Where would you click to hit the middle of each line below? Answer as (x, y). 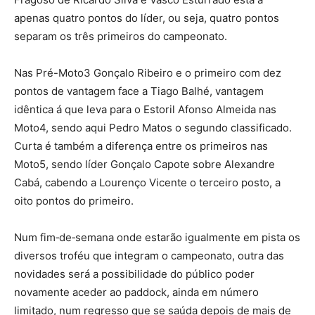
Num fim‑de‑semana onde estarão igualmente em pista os (157, 237)
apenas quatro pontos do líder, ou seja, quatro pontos (147, 18)
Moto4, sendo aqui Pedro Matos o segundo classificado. (153, 128)
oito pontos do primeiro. (74, 201)
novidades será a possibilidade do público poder (134, 274)
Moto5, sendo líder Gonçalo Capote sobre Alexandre (144, 164)
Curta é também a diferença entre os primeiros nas (141, 146)
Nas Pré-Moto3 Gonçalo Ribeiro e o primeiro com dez (148, 73)
